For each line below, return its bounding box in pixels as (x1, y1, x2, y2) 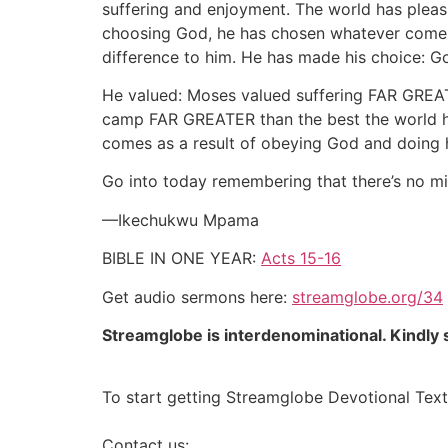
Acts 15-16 (261, 248, 341, 269)
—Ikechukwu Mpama (102, 209, 259, 230)
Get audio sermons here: (102, 286, 292, 307)
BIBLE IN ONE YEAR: (102, 248, 261, 269)
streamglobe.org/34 (292, 286, 443, 307)
